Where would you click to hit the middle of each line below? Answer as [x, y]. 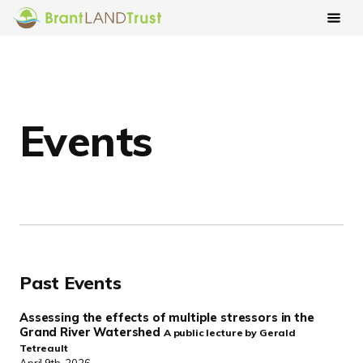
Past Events [70, 282]
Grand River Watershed [92, 331]
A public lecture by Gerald [230, 332]
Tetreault [44, 348]
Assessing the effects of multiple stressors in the [167, 317]
